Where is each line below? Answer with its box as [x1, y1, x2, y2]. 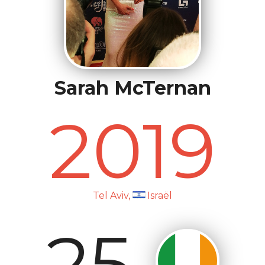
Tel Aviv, [93, 190, 132, 201]
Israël [147, 190, 172, 201]
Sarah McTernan [54, 76, 211, 99]
